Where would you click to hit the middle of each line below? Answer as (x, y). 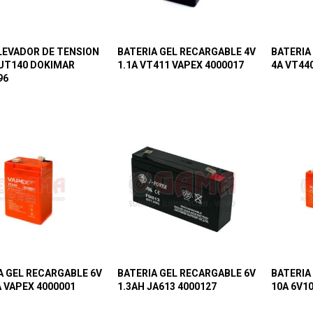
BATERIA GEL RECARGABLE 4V (187, 52)
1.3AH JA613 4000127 (167, 286)
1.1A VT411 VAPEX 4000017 (181, 65)
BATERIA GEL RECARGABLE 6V (187, 273)
